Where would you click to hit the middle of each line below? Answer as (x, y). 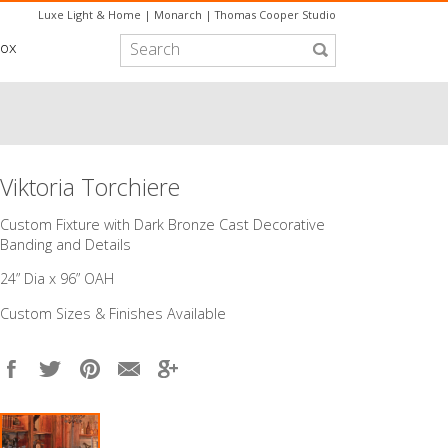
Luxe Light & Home (89, 15)
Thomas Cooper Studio (275, 15)
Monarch (178, 15)
